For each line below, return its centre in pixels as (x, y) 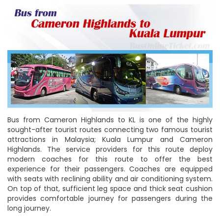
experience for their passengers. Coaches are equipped (110, 169)
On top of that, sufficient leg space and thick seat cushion (110, 189)
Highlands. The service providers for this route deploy (110, 150)
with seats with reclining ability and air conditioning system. (110, 179)
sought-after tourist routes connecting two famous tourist (110, 130)
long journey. (29, 208)
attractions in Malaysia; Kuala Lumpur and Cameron (110, 140)
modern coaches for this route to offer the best (110, 159)
